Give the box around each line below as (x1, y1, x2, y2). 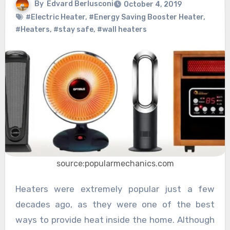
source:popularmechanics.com (56, 158, 174, 168)
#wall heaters (97, 25, 147, 34)
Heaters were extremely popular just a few (15, 183, 21, 194)
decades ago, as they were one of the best (15, 199, 215, 209)
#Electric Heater (25, 13, 85, 22)
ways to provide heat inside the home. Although (15, 214, 215, 225)
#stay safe (53, 25, 93, 34)
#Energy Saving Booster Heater (88, 13, 203, 22)
